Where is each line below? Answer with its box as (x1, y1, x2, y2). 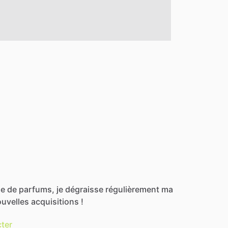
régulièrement (105, 184, 159, 194)
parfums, (19, 184, 54, 194)
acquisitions (31, 196, 79, 207)
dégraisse (65, 184, 103, 194)
